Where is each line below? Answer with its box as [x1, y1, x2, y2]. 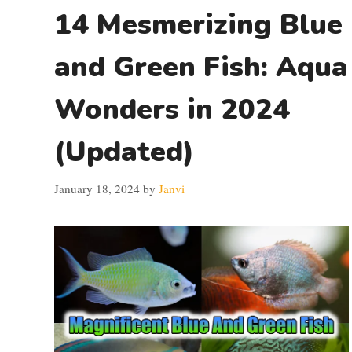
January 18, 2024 [54, 180, 140, 196]
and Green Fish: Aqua [54, 48, 348, 86]
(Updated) [54, 133, 194, 171]
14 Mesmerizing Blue [54, 5, 343, 44]
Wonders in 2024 [54, 90, 290, 129]
